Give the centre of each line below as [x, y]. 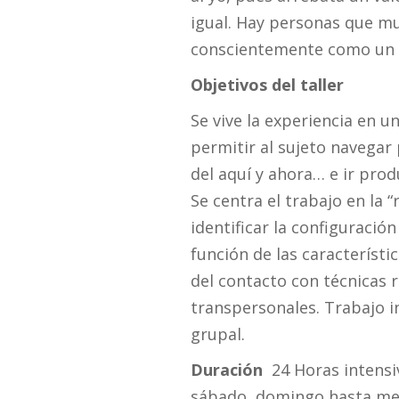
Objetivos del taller [267, 84]
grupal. [217, 334]
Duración [231, 369]
